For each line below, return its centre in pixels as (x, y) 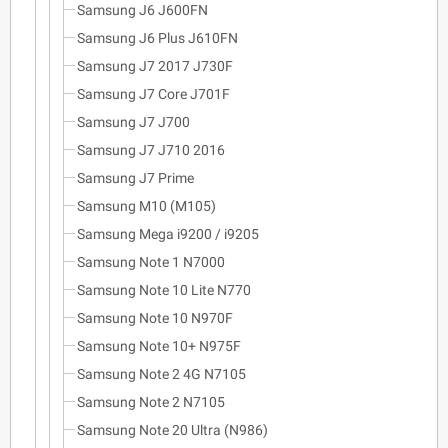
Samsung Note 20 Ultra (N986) (172, 429)
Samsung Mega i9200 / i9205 (168, 233)
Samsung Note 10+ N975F (159, 345)
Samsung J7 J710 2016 (151, 149)
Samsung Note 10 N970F (155, 317)
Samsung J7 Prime (135, 177)
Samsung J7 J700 (133, 121)
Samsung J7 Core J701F (153, 93)
